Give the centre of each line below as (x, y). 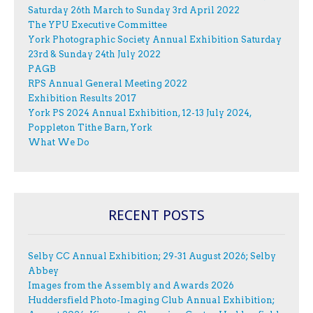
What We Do (59, 142)
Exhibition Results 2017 (82, 98)
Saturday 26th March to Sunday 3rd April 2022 (134, 10)
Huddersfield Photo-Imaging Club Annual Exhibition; (151, 300)
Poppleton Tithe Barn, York (90, 127)
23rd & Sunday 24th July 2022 (94, 54)
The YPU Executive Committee (97, 24)
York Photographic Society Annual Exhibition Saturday (155, 39)
